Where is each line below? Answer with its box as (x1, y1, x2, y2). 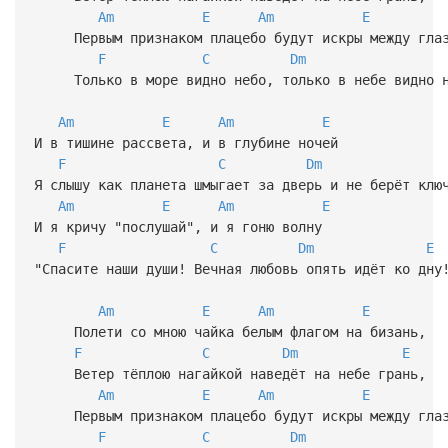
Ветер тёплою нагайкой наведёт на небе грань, (33, 365, 426, 382)
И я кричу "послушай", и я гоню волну (33, 218, 322, 235)
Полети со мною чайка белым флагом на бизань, (33, 323, 426, 340)
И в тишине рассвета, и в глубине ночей (33, 134, 338, 151)
